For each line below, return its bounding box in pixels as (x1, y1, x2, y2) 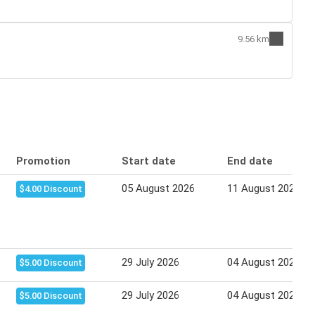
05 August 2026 (122, 182, 195, 195)
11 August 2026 (227, 182, 300, 195)
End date (227, 155, 273, 168)
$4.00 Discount (19, 184, 82, 195)
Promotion (16, 155, 70, 168)
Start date (122, 155, 176, 168)
